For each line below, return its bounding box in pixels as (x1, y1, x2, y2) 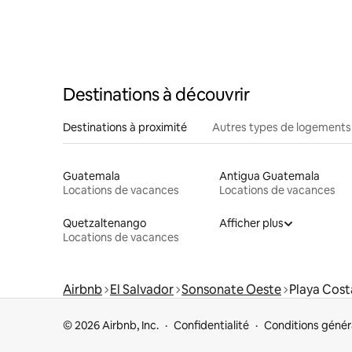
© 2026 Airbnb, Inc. (63, 318, 159, 333)
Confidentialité (174, 318, 249, 333)
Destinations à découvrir (63, 83, 250, 107)
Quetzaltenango (63, 216, 146, 231)
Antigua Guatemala (218, 169, 320, 184)
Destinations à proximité (63, 120, 187, 135)
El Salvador (110, 281, 174, 299)
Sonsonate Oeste (181, 281, 281, 299)
